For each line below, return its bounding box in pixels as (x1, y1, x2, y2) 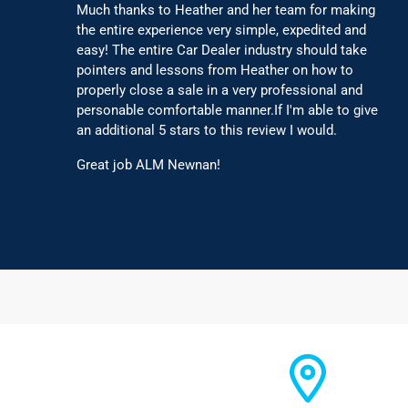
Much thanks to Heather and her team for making (76, 2, 375, 19)
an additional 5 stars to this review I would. (76, 122, 337, 139)
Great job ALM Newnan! (76, 157, 220, 174)
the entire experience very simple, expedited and (76, 22, 366, 39)
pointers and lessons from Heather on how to (76, 62, 353, 79)
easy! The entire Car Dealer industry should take (76, 42, 367, 59)
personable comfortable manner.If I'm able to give (76, 102, 378, 119)
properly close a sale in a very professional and (76, 82, 362, 99)
